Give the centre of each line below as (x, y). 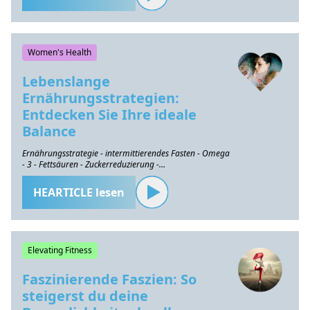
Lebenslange (66, 81)
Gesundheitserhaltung (63, 175)
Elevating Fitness (60, 250)
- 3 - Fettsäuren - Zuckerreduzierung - (91, 164)
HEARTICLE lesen (79, 192)
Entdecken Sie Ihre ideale (109, 115)
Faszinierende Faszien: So (109, 279)
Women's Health (60, 52)
